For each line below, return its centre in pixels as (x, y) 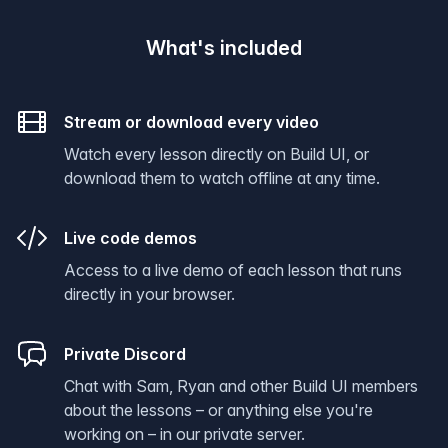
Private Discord (125, 354)
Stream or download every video (191, 122)
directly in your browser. (149, 294)
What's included (224, 48)
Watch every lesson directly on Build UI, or (216, 154)
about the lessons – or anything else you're (218, 410)
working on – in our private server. (184, 434)
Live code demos (130, 238)
